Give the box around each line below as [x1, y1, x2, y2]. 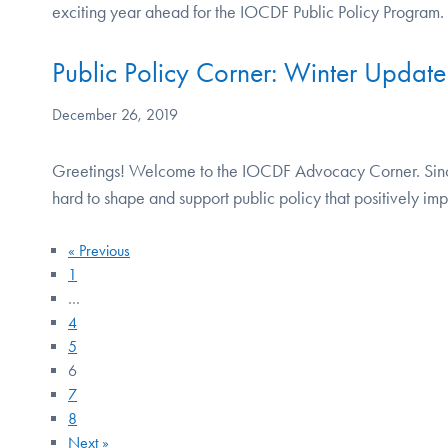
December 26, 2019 [52, 104, 178, 124]
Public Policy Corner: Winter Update [52, 56, 446, 90]
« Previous [68, 240, 130, 260]
